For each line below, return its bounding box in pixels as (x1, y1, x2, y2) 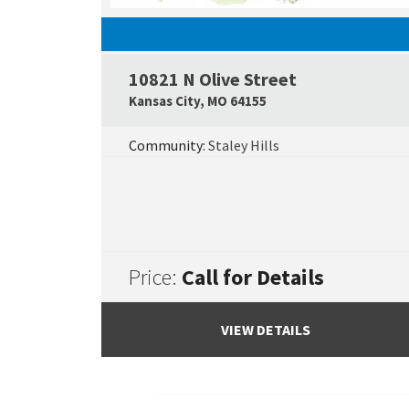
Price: (128, 262, 182, 291)
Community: (128, 136, 208, 154)
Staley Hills (207, 136, 279, 154)
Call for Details (181, 262, 324, 291)
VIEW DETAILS (221, 320, 310, 339)
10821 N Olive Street (128, 68, 297, 90)
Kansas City (128, 92, 200, 110)
